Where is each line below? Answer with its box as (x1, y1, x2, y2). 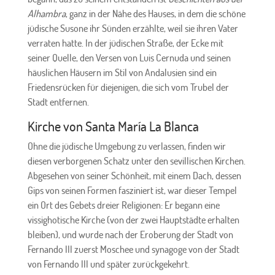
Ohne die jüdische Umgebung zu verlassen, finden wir (27, 139, 226, 152)
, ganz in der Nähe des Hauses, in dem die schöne (65, 7, 246, 20)
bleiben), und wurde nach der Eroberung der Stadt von (27, 228, 233, 241)
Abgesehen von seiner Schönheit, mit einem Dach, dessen (27, 169, 241, 182)
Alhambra (27, 7, 66, 20)
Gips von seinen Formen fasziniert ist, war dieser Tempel (27, 184, 237, 196)
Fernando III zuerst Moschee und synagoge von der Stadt (27, 242, 239, 255)
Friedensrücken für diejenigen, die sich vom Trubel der (27, 80, 229, 93)
